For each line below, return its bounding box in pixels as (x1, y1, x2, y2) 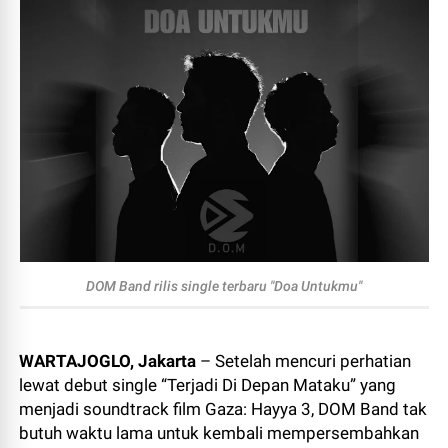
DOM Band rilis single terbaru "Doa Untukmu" (86, 278, 362, 294)
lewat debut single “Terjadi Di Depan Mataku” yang (19, 375, 397, 395)
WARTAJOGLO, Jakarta (19, 351, 197, 371)
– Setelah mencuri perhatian (196, 351, 412, 371)
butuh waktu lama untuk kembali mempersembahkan (19, 423, 420, 443)
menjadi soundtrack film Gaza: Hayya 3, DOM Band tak (19, 399, 428, 419)
